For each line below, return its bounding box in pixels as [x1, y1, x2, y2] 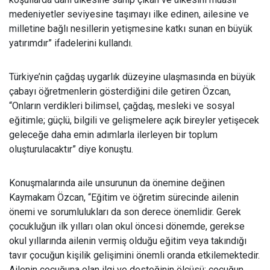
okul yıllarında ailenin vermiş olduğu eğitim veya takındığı [9, 235, 246, 246]
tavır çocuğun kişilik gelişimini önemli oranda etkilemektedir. [9, 250, 260, 261]
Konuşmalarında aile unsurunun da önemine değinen [9, 177, 225, 189]
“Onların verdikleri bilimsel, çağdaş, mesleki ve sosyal [9, 100, 234, 111]
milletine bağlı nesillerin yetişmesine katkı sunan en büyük [9, 23, 253, 34]
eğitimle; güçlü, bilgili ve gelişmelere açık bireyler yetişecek [9, 115, 259, 126]
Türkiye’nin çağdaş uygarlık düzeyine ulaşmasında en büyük [9, 71, 256, 83]
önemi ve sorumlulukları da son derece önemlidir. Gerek [9, 206, 241, 218]
